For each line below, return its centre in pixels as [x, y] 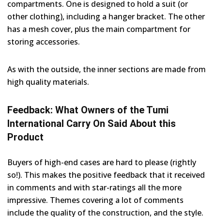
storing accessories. [44, 41]
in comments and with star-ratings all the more [94, 187]
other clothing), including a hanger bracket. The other [106, 16]
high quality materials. [48, 82]
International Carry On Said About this [92, 123]
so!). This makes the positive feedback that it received [106, 175]
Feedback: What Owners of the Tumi [88, 110]
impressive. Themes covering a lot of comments [95, 200]
